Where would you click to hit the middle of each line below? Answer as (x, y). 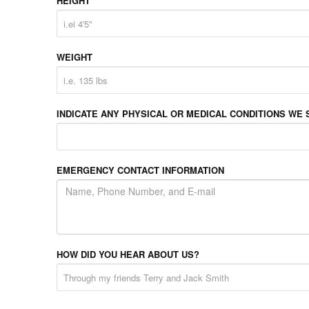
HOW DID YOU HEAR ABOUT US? (128, 254)
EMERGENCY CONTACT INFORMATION (140, 170)
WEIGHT (74, 57)
